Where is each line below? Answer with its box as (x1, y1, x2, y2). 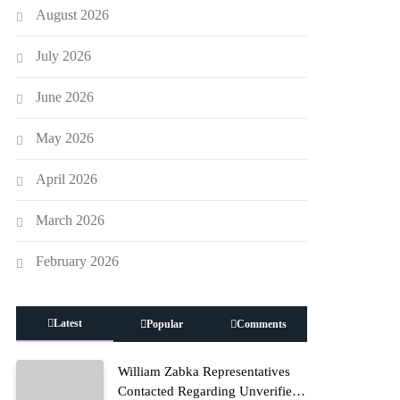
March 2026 (36, 212, 105, 228)
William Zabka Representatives (117, 363, 290, 379)
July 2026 (36, 47, 92, 63)
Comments (237, 317, 287, 330)
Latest (54, 316, 82, 329)
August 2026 (36, 6, 110, 22)
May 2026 (36, 129, 95, 146)
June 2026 (36, 88, 95, 104)
